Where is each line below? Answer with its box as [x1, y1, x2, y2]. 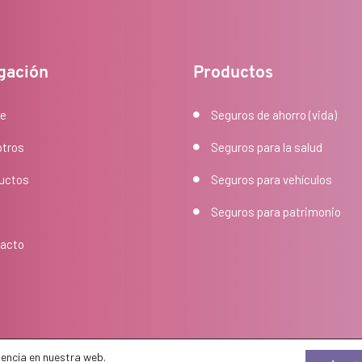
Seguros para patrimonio [211, 204, 341, 219]
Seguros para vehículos [211, 171, 332, 187]
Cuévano [19, 342, 65, 357]
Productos [193, 64, 273, 82]
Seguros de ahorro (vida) [211, 107, 337, 122]
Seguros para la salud [211, 139, 322, 154]
